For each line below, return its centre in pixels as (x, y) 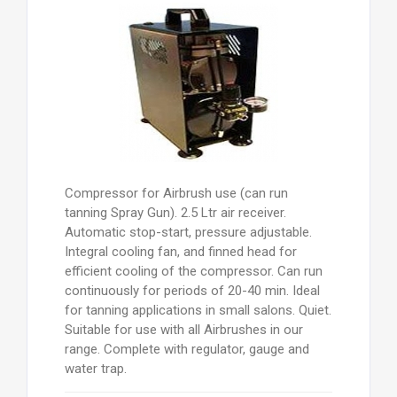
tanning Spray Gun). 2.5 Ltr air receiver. (175, 213)
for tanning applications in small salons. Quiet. (198, 311)
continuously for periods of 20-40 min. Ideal (192, 291)
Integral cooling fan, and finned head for (180, 252)
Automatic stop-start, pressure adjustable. (188, 233)
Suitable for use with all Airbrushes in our (183, 330)
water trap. (95, 369)
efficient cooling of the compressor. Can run (193, 272)
